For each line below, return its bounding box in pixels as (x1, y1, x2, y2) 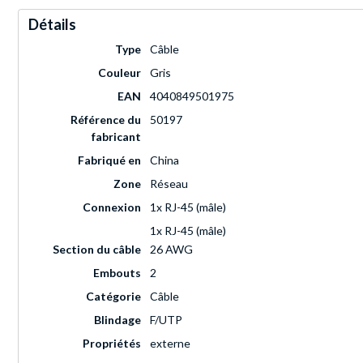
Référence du (70, 113, 141, 127)
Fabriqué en (78, 153, 141, 168)
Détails (28, 15, 76, 34)
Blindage (94, 313, 141, 327)
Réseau (150, 177, 188, 191)
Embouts (93, 266, 141, 280)
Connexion (83, 200, 141, 215)
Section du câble (53, 242, 141, 257)
